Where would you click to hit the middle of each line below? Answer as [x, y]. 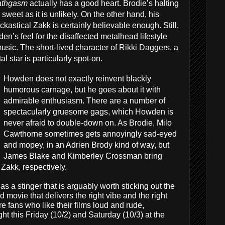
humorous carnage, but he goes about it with [82, 90]
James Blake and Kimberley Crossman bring [83, 156]
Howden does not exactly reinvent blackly [77, 79]
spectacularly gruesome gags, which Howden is [88, 112]
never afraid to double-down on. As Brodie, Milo [88, 123]
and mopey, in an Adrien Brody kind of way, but [86, 145]
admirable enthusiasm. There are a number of [84, 101]
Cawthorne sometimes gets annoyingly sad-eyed [90, 134]
